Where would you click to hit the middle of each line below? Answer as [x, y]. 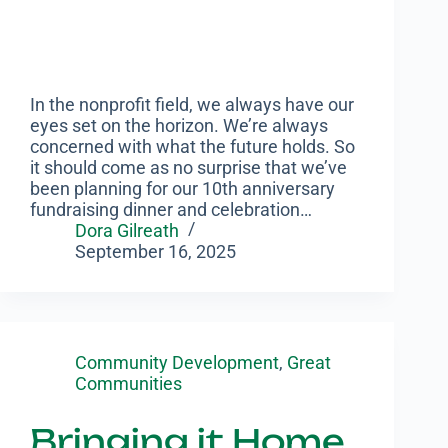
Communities [128, 384]
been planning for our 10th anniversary [182, 189]
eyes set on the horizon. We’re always [179, 126]
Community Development [177, 363]
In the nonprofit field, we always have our [192, 105]
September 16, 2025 [155, 252]
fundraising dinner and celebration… [171, 210]
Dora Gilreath [127, 231]
